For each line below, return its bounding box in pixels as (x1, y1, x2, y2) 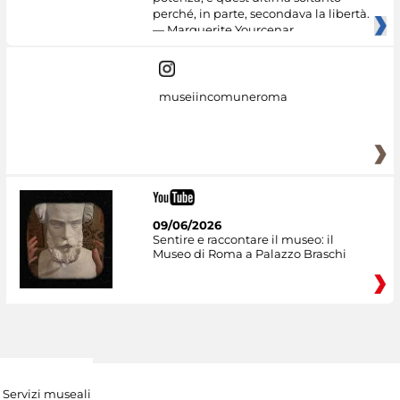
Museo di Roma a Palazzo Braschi (152, 246, 346, 262)
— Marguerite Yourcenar (152, 21, 294, 37)
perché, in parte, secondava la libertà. (152, 5, 370, 21)
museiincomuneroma (158, 89, 287, 104)
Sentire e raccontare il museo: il (152, 232, 334, 247)
